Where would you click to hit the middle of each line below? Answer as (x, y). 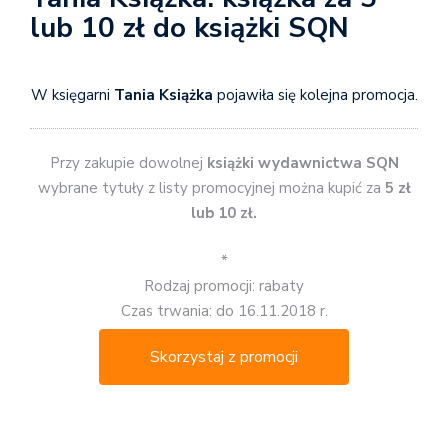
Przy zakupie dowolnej (128, 163)
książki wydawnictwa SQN (302, 163)
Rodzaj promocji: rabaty (224, 285)
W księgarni (72, 94)
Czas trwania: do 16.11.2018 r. (224, 310)
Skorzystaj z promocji (224, 356)
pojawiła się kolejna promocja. (315, 94)
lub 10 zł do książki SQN (189, 27)
